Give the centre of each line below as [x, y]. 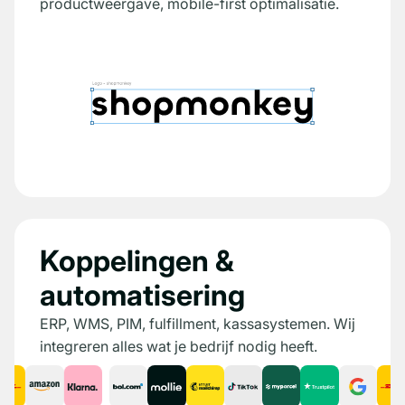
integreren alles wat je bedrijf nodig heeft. [179, 347]
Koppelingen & [137, 261]
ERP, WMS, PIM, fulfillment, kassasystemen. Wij [198, 324]
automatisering [142, 296]
